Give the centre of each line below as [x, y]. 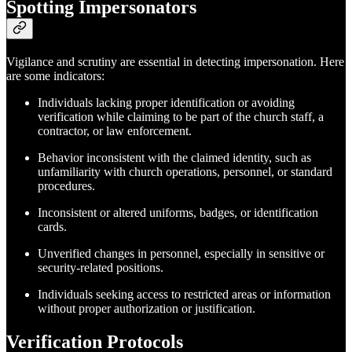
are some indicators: [55, 75]
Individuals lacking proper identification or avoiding [166, 102]
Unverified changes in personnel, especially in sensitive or [181, 253]
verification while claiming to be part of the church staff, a [181, 116]
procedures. [66, 185]
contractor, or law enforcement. [115, 130]
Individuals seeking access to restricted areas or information [184, 294]
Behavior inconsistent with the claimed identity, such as [174, 157]
